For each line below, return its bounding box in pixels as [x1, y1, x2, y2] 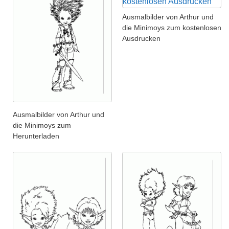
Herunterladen [13, 131, 59, 140]
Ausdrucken [122, 34, 161, 42]
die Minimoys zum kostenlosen [122, 23, 221, 32]
